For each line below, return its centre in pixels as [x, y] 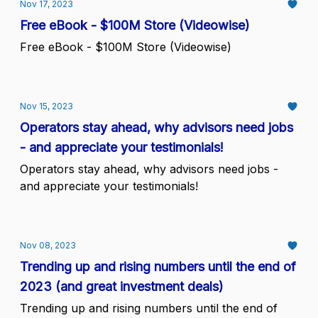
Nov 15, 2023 [46, 106]
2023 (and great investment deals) [122, 286]
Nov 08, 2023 [48, 245]
